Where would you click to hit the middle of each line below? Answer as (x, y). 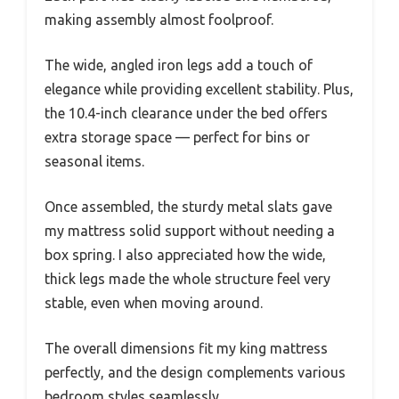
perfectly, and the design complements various (195, 373)
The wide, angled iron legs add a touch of (179, 65)
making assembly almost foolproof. (159, 20)
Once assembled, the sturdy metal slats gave (188, 207)
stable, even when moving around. (154, 303)
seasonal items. (94, 162)
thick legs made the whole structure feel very (187, 279)
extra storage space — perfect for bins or (177, 138)
